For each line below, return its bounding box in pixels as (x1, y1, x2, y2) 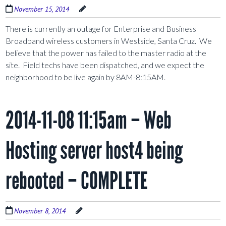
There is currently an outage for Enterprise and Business (6, 24, 197, 34)
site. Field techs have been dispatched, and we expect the (6, 60, 205, 70)
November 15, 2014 (14, 5, 70, 14)
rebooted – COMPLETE (6, 166, 148, 196)
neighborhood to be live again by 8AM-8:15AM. (6, 72, 166, 82)
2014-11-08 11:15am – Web (6, 105, 172, 136)
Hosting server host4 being (6, 136, 183, 166)
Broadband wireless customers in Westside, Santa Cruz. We (6, 36, 212, 46)
